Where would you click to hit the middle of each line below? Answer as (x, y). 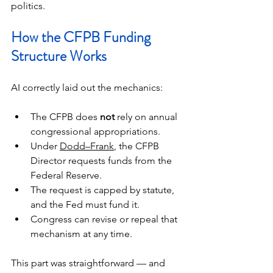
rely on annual (147, 117)
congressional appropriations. (95, 132)
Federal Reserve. (66, 175)
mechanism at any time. (81, 234)
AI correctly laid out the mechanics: (87, 88)
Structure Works (59, 56)
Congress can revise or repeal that (105, 219)
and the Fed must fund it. (85, 205)
